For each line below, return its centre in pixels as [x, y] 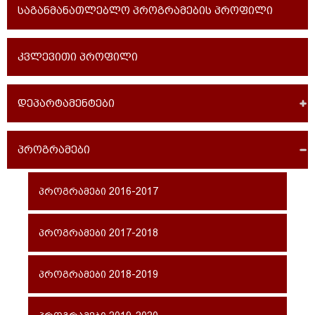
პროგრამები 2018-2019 [98, 274]
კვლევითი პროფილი [78, 57]
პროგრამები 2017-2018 [98, 233]
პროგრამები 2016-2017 [98, 191]
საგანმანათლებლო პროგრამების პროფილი [145, 11]
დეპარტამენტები [66, 103]
